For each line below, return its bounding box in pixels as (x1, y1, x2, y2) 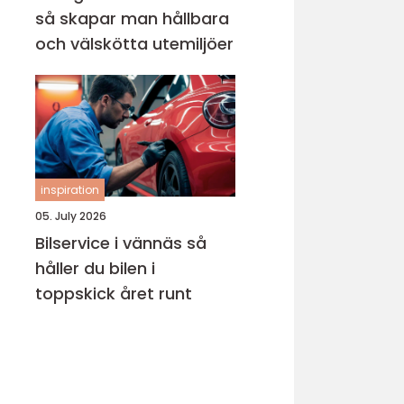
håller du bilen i (35, 257, 155, 280)
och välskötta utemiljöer (35, 32, 234, 55)
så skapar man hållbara (35, 7, 229, 30)
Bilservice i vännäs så (35, 232, 187, 254)
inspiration (41, 182, 99, 197)
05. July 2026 (35, 208, 106, 224)
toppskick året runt (35, 282, 192, 305)
